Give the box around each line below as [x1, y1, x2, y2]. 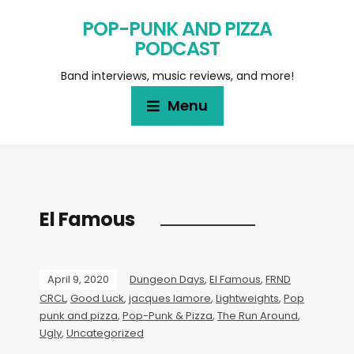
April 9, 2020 [47, 272, 109, 287]
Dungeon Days [130, 272, 205, 287]
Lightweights [216, 291, 279, 306]
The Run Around [217, 308, 298, 323]
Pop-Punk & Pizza [122, 308, 213, 323]
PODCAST [134, 36, 220, 62]
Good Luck [70, 291, 124, 306]
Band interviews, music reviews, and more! [60, 68, 294, 84]
